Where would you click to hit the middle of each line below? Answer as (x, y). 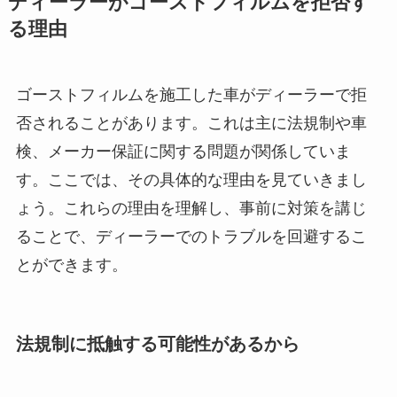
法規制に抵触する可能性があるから (157, 343)
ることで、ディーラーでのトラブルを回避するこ (191, 237)
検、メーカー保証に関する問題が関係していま (183, 152)
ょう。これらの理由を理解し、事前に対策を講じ (191, 209)
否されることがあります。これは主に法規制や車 (191, 124)
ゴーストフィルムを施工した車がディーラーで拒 (191, 95)
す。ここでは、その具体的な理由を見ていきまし (191, 180)
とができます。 (71, 265)
